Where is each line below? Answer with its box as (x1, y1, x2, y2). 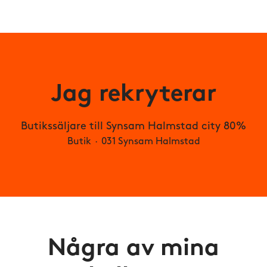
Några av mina (48, 237, 219, 261)
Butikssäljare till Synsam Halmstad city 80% (21, 121, 246, 132)
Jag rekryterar (51, 83, 216, 107)
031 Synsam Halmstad (101, 137, 200, 147)
